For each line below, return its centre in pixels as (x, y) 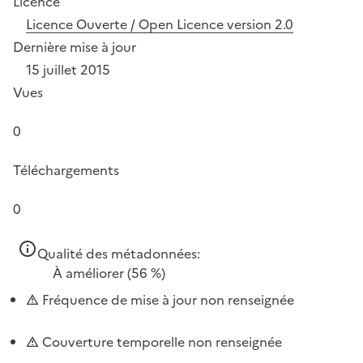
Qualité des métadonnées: (119, 254)
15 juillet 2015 (68, 70)
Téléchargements (66, 170)
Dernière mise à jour (75, 47)
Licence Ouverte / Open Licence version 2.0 (160, 24)
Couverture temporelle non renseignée (160, 342)
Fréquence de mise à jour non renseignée (167, 300)
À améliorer (88, 273)
